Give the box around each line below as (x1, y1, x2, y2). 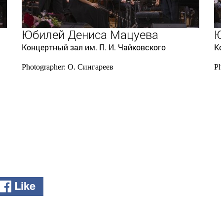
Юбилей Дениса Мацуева (22, 27, 158, 42)
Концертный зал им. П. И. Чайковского (22, 42, 166, 52)
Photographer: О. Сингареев (22, 63, 113, 71)
